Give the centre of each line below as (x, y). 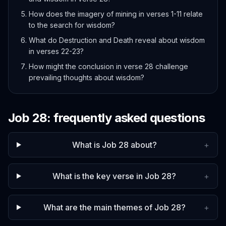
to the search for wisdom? (72, 25)
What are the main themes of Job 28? (114, 207)
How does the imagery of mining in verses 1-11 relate (116, 14)
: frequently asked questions (126, 118)
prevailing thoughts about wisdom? (87, 77)
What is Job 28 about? (114, 145)
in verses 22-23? (56, 51)
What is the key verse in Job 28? (115, 176)
